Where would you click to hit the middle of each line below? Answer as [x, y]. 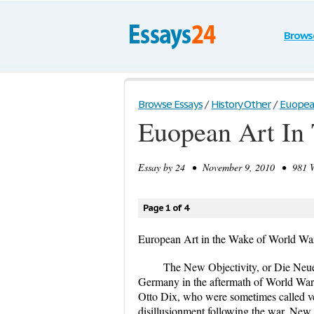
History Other [241, 104]
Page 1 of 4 [166, 208]
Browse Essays [170, 104]
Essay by [157, 167]
